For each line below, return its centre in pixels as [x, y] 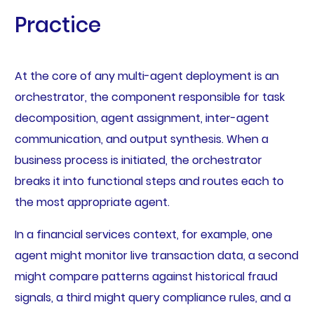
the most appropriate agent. [92, 202]
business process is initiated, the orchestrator [138, 160]
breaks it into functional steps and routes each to [149, 181]
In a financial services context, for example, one [143, 234]
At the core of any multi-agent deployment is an [146, 76]
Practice [57, 25]
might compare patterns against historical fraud [146, 276]
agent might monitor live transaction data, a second [156, 255]
